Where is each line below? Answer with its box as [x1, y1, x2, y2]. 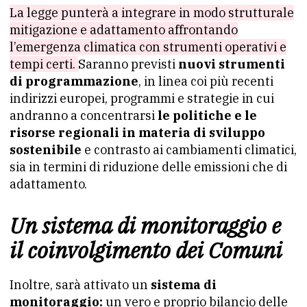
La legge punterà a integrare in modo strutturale [10, 5, 294, 21]
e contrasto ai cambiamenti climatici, [82, 142, 297, 158]
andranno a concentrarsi [10, 108, 158, 123]
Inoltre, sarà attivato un [10, 277, 151, 293]
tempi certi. [10, 56, 78, 72]
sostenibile [10, 142, 82, 158]
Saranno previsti [78, 56, 178, 72]
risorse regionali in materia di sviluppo [10, 125, 265, 140]
